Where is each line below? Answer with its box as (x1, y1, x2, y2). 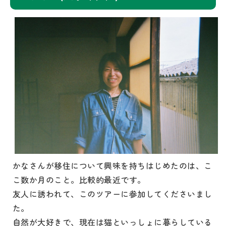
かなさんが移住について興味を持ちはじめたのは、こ (13, 159, 212, 172)
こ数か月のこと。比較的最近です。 (13, 174, 146, 186)
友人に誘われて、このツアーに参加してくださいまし (13, 188, 212, 200)
